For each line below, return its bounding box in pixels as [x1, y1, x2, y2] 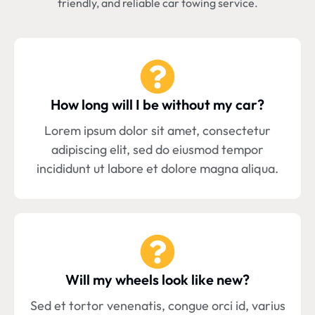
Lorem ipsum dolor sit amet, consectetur [44, 122, 271, 139]
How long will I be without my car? [51, 96, 264, 114]
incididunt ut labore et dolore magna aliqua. [37, 160, 278, 177]
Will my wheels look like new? [65, 271, 250, 289]
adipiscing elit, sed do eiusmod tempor [51, 141, 264, 158]
